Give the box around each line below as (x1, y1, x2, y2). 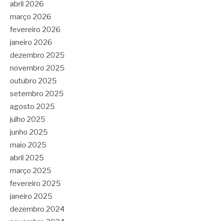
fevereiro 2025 (10, 179, 61, 188)
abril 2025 (10, 153, 44, 163)
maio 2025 (10, 141, 46, 150)
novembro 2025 (10, 64, 65, 73)
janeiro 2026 (10, 38, 52, 47)
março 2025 (10, 166, 51, 176)
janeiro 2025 (10, 192, 52, 201)
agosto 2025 (10, 102, 55, 111)
